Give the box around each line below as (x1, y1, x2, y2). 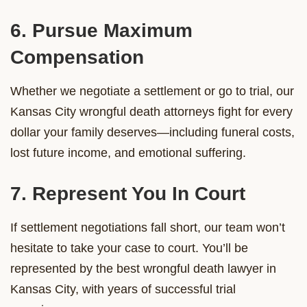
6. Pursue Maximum (10, 19, 193, 41)
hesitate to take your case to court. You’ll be (10, 241, 248, 255)
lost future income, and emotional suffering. (10, 145, 246, 160)
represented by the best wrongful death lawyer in (10, 261, 276, 275)
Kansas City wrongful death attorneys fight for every (10, 104, 293, 119)
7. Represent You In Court (10, 182, 245, 204)
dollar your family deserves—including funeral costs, (10, 125, 295, 139)
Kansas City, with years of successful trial (10, 282, 236, 296)
